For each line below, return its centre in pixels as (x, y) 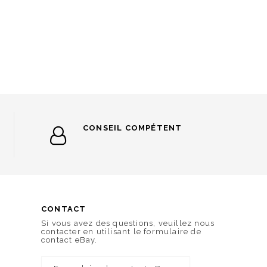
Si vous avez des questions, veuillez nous (128, 223)
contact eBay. (69, 240)
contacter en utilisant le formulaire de (121, 232)
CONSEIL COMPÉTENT (133, 128)
